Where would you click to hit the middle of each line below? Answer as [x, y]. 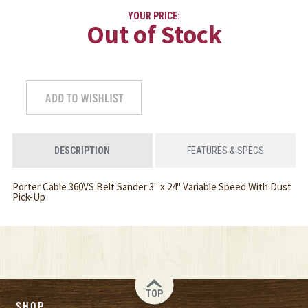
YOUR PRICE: [154, 16]
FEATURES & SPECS [225, 151]
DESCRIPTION [82, 151]
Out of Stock [154, 35]
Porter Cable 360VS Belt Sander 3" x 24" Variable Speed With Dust [152, 187]
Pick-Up [29, 197]
